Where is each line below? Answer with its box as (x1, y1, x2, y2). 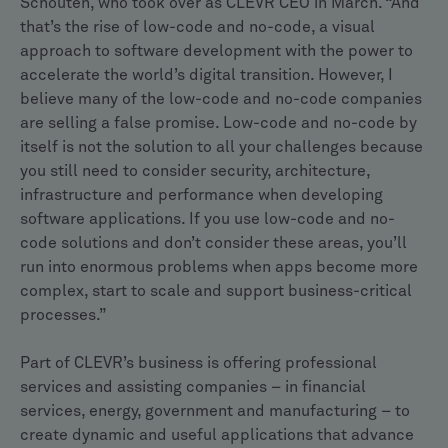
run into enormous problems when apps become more (20, 259, 418, 275)
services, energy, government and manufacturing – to (20, 403, 410, 419)
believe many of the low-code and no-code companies (20, 91, 422, 107)
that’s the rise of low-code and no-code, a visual (20, 19, 375, 35)
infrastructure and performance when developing (20, 187, 383, 203)
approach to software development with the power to (20, 43, 413, 59)
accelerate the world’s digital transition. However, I (20, 67, 393, 83)
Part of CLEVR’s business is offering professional (20, 355, 377, 371)
